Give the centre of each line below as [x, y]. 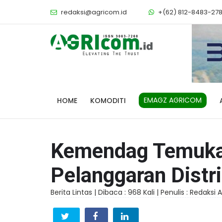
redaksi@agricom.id [94, 12]
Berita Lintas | [74, 192]
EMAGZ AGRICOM [173, 100]
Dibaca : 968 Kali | [129, 192]
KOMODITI [108, 100]
